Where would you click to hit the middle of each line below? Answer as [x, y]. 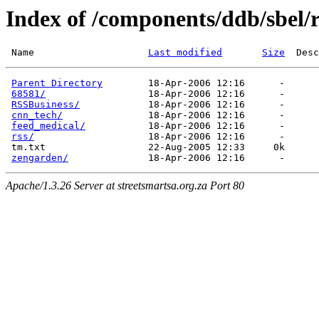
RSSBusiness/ [46, 105]
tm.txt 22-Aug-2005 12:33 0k [151, 147]
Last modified [185, 53]
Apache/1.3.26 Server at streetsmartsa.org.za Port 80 [125, 186]
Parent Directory [57, 83]
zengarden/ [40, 158]
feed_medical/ [48, 126]
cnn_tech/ [37, 115]
